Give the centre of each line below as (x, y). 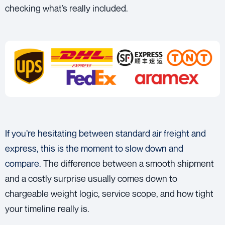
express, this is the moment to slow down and (94, 148)
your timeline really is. (47, 208)
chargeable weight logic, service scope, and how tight (109, 193)
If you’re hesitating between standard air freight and (105, 133)
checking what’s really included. (67, 8)
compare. (23, 163)
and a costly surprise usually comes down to (91, 178)
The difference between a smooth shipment (128, 163)
